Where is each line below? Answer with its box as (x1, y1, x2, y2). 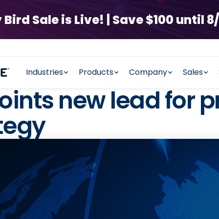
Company (129, 66, 167, 78)
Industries (25, 66, 63, 78)
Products (78, 66, 113, 78)
